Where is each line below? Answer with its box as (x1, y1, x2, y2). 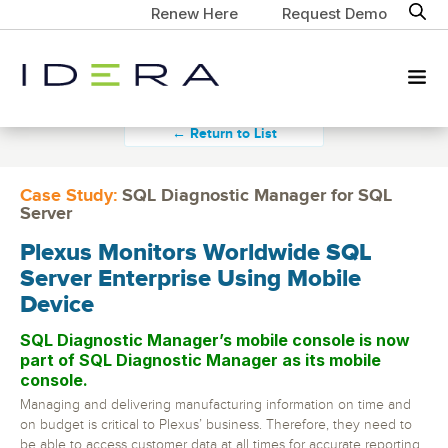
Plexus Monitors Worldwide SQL (20, 238, 372, 268)
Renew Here (150, 3, 238, 23)
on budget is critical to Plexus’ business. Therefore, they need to (20, 417, 412, 433)
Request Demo (281, 3, 387, 23)
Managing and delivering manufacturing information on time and (20, 397, 411, 413)
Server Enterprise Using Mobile (20, 264, 361, 294)
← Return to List (171, 125, 277, 142)
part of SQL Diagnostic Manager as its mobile (20, 350, 381, 370)
